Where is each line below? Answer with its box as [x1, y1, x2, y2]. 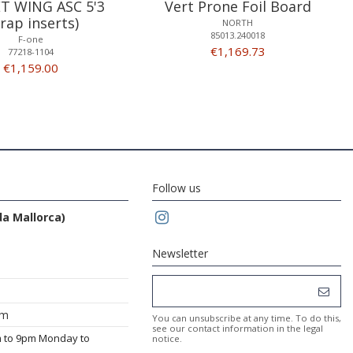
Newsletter [152, 246, 208, 262]
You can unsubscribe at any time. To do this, [152, 312, 341, 325]
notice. [152, 333, 182, 345]
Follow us [152, 180, 201, 196]
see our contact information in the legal [152, 322, 323, 335]
